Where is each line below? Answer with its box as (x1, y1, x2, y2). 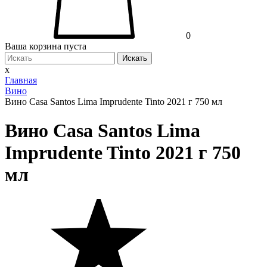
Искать (122, 54, 147, 63)
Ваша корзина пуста (5, 41, 86, 52)
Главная (5, 75, 37, 86)
